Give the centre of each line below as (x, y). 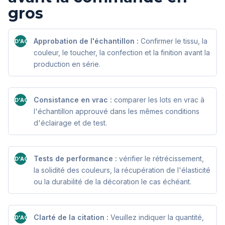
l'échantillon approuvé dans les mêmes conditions (117, 111)
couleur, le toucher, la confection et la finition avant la (122, 53)
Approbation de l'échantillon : (86, 41)
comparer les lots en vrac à (158, 100)
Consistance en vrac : (73, 100)
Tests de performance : (75, 159)
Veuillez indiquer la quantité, (156, 217)
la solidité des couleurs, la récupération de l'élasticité (122, 170)
